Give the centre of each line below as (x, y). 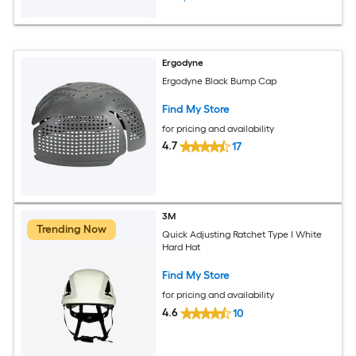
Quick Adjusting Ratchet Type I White (242, 234)
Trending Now (72, 230)
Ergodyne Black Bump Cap (220, 81)
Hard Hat (182, 247)
